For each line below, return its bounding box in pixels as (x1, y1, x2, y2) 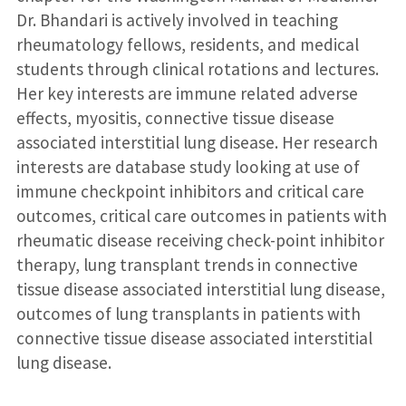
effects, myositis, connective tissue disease (15, 107, 334, 130)
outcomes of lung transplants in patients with (15, 303, 361, 325)
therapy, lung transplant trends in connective (15, 254, 358, 276)
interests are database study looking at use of (15, 156, 360, 179)
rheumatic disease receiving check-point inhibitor (15, 229, 384, 252)
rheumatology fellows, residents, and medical (15, 34, 359, 56)
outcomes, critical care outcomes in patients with (15, 205, 387, 227)
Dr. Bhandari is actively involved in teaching (15, 9, 338, 32)
